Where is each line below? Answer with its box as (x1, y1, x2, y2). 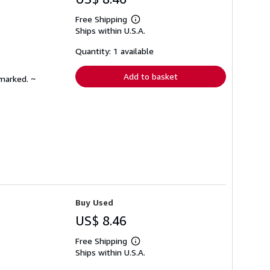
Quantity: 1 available (75, 45, 154, 56)
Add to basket (124, 71, 178, 81)
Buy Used (75, 197, 113, 208)
